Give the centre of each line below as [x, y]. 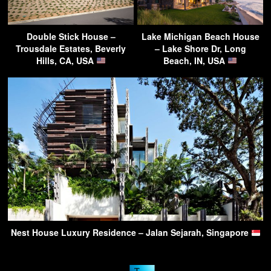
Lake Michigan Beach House [200, 36]
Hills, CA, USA [66, 60]
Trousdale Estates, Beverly [71, 48]
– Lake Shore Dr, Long [200, 48]
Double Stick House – [71, 36]
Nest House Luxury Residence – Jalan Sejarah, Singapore [131, 233]
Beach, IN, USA [196, 60]
